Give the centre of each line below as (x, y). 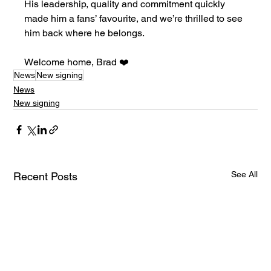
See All (244, 174)
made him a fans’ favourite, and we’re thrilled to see (135, 18)
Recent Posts (46, 176)
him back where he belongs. (85, 33)
